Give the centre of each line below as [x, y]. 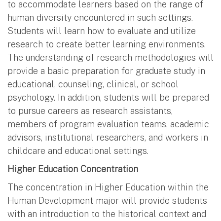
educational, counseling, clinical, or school [93, 84]
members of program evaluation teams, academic [108, 124]
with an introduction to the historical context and [107, 214]
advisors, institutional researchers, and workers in [108, 137]
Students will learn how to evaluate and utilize [102, 31]
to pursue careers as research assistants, [90, 110]
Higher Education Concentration [73, 169]
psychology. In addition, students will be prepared [108, 97]
